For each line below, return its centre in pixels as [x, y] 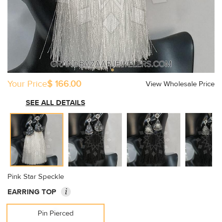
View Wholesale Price [180, 84]
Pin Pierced [55, 213]
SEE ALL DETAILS [55, 103]
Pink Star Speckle [36, 177]
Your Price [27, 84]
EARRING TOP [32, 192]
